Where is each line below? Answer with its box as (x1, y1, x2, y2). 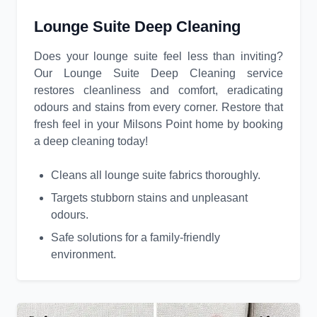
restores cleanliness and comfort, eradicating (34, 84, 283, 97)
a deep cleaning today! (34, 135, 148, 148)
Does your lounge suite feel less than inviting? (34, 50, 283, 63)
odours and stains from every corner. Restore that (34, 101, 283, 114)
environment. (51, 248, 116, 261)
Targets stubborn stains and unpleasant (51, 192, 248, 204)
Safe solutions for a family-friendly (51, 231, 220, 244)
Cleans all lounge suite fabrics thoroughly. (51, 169, 260, 182)
